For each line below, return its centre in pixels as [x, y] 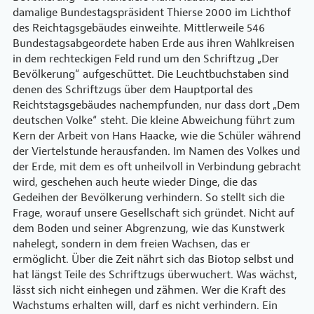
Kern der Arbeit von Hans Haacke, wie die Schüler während [157, 136]
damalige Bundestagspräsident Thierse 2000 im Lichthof [152, 12]
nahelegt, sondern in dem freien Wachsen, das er [131, 244]
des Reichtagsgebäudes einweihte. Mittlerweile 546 [139, 28]
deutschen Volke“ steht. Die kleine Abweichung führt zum [154, 120]
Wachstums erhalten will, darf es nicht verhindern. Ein [145, 305]
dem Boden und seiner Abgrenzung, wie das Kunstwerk [149, 228]
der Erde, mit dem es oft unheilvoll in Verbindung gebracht [157, 166]
